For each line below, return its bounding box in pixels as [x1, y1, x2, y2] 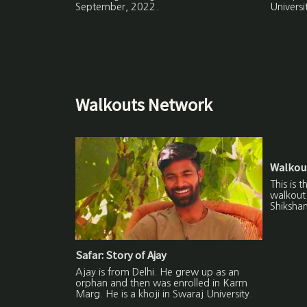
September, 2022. [75, 2, 159, 12]
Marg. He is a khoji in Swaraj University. [75, 289, 253, 299]
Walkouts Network [75, 93, 213, 116]
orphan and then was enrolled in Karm [75, 278, 248, 288]
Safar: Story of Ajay [75, 248, 167, 263]
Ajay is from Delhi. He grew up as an [75, 267, 240, 278]
